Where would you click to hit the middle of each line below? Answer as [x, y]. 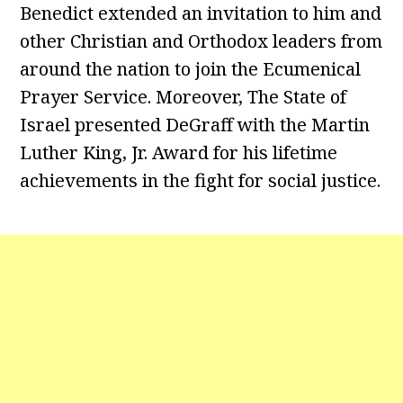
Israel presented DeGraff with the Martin [195, 125]
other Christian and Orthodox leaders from [201, 41]
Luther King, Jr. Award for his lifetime [179, 153]
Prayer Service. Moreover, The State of [184, 97]
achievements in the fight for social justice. [201, 181]
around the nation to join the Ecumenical [191, 69]
